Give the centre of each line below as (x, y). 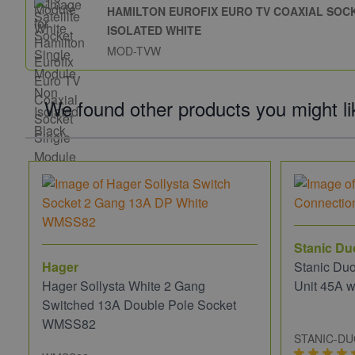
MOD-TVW (134, 51)
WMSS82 (69, 324)
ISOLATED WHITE (154, 31)
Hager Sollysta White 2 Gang (124, 286)
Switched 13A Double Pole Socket (139, 305)
